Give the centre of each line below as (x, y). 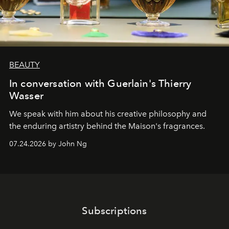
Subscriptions (114, 210)
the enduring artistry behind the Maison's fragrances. (107, 126)
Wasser (26, 95)
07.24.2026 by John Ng (48, 144)
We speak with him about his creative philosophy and (108, 113)
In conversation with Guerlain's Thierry (100, 83)
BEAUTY (25, 64)
